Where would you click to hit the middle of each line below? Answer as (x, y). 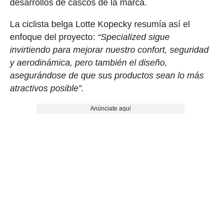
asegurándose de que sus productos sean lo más (107, 75)
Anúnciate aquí (110, 108)
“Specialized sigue (133, 37)
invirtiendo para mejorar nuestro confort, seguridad (109, 50)
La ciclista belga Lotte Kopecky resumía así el (100, 24)
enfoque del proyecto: (54, 37)
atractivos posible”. (47, 88)
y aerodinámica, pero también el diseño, (88, 62)
